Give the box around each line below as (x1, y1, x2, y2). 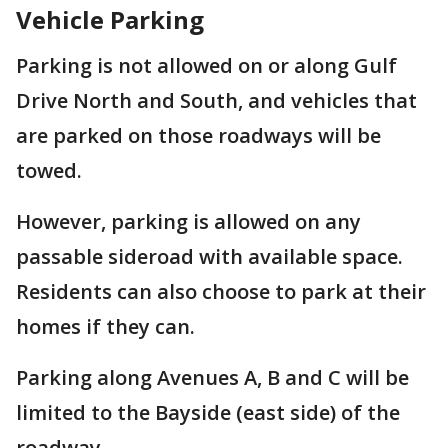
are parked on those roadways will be (16, 122, 381, 149)
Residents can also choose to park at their (16, 278, 426, 305)
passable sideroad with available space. (16, 243, 403, 270)
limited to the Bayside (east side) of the (16, 399, 400, 426)
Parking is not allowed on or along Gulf (16, 52, 397, 79)
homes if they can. (16, 313, 195, 340)
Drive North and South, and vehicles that (16, 87, 417, 114)
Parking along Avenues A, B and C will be (16, 364, 409, 391)
